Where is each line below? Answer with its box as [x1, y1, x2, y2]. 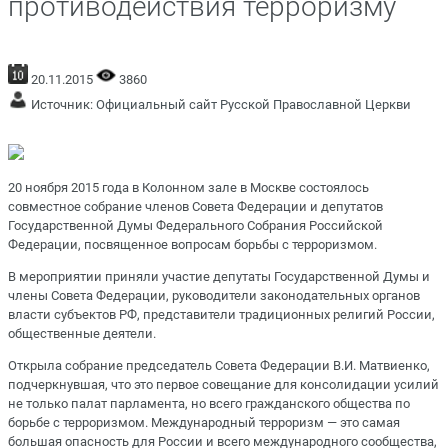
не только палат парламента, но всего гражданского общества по [8, 396, 410, 412]
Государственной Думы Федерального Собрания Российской [8, 217, 383, 233]
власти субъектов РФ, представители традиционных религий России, [8, 306, 435, 322]
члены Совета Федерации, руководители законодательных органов [8, 287, 420, 303]
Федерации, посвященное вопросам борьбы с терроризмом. [8, 236, 380, 252]
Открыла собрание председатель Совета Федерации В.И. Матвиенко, [8, 358, 430, 374]
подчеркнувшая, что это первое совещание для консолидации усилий [8, 377, 439, 393]
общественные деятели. [8, 325, 159, 341]
